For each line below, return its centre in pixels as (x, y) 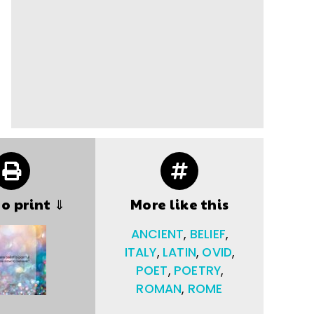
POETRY (197, 270)
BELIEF (207, 234)
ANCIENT (157, 234)
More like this (179, 204)
